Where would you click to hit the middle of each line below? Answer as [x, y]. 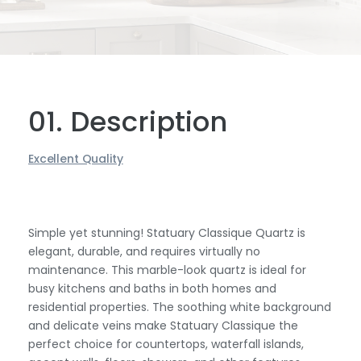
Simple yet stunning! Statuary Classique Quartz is [167, 233]
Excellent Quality [76, 159]
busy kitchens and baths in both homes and [152, 288]
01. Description [128, 122]
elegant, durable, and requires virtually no [144, 251]
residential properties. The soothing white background [180, 307]
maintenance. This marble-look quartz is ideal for [167, 270]
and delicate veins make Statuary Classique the [163, 326]
